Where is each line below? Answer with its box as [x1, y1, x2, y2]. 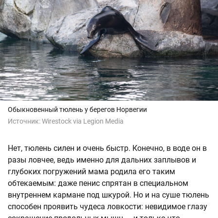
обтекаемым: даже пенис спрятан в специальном [8, 178, 188, 188]
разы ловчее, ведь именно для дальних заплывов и [8, 155, 196, 164]
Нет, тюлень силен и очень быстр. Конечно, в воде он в [8, 143, 207, 153]
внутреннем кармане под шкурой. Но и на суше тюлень [8, 190, 209, 200]
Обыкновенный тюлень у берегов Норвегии [8, 105, 147, 113]
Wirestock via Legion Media [42, 117, 124, 125]
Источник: [8, 117, 42, 125]
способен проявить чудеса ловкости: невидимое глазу [8, 201, 207, 211]
